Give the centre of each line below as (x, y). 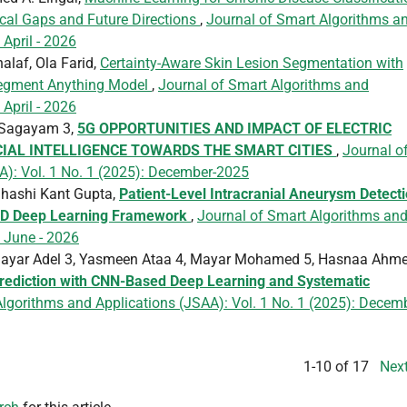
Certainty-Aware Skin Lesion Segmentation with (252, 63)
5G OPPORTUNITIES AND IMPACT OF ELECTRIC (234, 128)
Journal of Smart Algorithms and (263, 84)
